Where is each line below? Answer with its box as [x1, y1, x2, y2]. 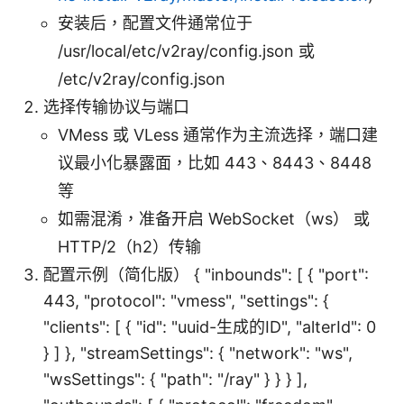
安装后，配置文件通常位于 [58, 14, 252, 33]
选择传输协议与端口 [43, 97, 189, 117]
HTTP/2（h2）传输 [58, 237, 201, 257]
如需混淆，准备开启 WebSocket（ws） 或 [58, 209, 370, 229]
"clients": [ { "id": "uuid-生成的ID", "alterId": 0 [43, 317, 376, 337]
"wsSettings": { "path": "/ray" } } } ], [43, 370, 308, 390]
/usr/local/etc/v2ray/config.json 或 [58, 41, 315, 61]
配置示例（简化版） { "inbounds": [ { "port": [43, 265, 369, 285]
